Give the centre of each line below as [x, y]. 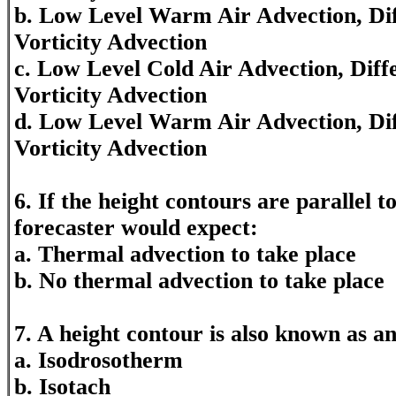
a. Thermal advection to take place [185, 254]
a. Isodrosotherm [99, 360]
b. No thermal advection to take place [199, 281]
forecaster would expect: [136, 228]
